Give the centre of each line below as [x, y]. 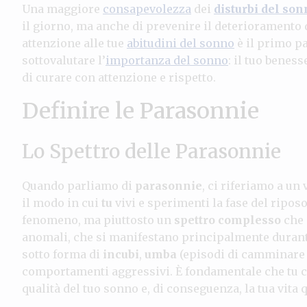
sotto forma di [62, 254]
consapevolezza [147, 9]
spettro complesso [228, 220]
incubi [121, 254]
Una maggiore [62, 9]
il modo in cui [62, 202]
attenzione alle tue [74, 43]
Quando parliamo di [78, 185]
